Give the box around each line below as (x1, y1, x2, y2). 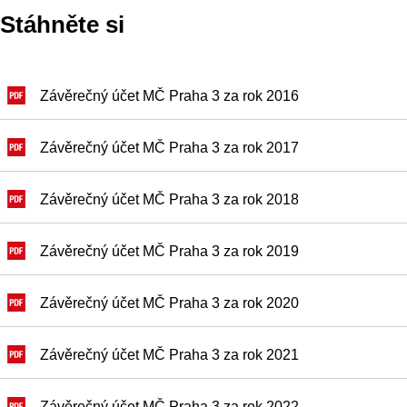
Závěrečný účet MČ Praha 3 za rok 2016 (40, 88, 299, 104)
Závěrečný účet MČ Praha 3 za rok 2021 (40, 347, 299, 362)
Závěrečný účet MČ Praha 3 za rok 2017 (40, 140, 299, 155)
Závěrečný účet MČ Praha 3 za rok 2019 (40, 243, 299, 259)
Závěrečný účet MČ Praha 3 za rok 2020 (40, 295, 299, 311)
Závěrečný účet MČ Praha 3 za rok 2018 (40, 192, 299, 207)
